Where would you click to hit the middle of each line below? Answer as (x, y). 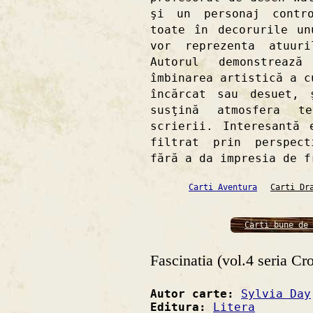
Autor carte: (196, 293)
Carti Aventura (223, 187)
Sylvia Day (276, 293)
